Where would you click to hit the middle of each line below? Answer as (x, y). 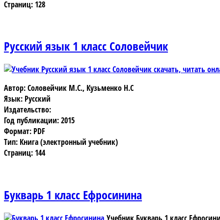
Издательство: (27, 110)
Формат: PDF (25, 131)
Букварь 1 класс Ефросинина (73, 195)
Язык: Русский (27, 99)
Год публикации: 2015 (39, 121)
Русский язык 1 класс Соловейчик (86, 46)
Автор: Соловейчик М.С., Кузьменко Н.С (69, 88)
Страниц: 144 (25, 153)
